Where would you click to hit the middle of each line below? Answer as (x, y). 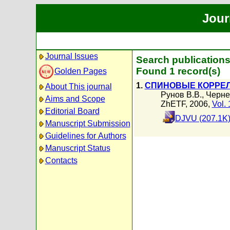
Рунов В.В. (181, 95)
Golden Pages (80, 71)
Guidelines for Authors (85, 136)
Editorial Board (72, 111)
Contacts (61, 160)
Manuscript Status (78, 148)
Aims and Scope (75, 99)
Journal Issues (71, 56)
